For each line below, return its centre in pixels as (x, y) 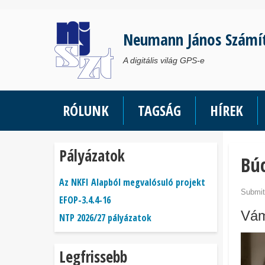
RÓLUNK (86, 110)
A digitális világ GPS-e (164, 60)
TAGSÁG (159, 110)
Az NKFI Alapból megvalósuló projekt (132, 182)
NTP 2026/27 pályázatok (105, 218)
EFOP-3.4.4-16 (85, 200)
